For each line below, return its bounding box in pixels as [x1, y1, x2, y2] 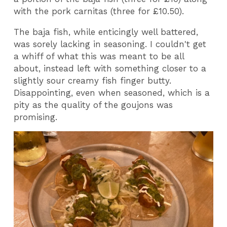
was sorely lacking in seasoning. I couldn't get [14, 39, 207, 49]
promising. [14, 111, 58, 122]
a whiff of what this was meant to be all [14, 51, 184, 61]
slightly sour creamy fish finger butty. [14, 75, 172, 86]
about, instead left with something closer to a [14, 63, 207, 73]
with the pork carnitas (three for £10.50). [14, 6, 187, 16]
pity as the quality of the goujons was [14, 99, 173, 110]
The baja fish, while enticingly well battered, [14, 26, 199, 37]
